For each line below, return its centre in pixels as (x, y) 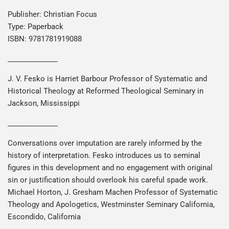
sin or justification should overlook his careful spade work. (108, 180)
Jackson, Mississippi (44, 103)
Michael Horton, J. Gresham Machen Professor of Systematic (113, 192)
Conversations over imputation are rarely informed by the (105, 143)
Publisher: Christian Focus (52, 14)
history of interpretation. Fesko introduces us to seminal (104, 155)
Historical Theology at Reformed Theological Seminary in (106, 91)
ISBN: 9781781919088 (45, 39)
